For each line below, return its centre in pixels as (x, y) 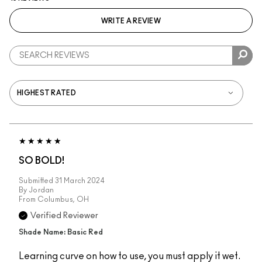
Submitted (37, 180)
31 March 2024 (80, 180)
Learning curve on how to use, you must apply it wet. (130, 256)
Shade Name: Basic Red (61, 232)
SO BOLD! (42, 161)
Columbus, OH (63, 199)
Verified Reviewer (64, 216)
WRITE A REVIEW (131, 21)
